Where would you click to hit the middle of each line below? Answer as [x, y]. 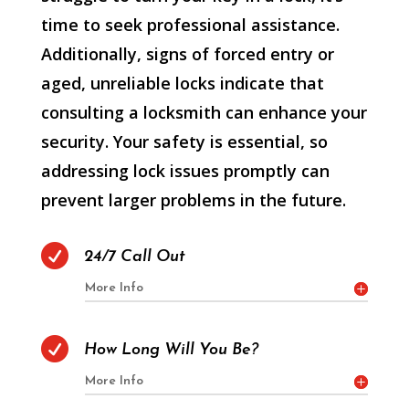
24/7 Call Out [134, 257]
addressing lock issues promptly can [185, 170]
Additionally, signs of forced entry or [187, 53]
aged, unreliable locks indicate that [182, 83]
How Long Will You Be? [171, 350]
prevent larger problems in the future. [193, 199]
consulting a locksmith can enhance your [204, 112]
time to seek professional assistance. [190, 24]
